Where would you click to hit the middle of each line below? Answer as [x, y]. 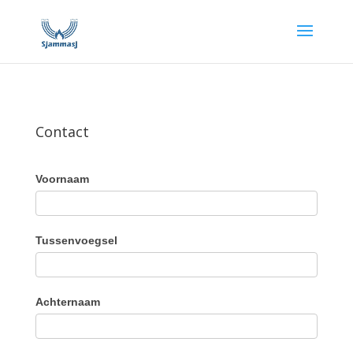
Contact [62, 132]
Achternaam [67, 302]
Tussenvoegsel [76, 240]
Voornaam [62, 179]
